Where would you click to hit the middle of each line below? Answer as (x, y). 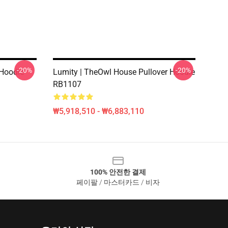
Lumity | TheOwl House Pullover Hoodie (124, 72)
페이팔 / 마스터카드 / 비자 (118, 182)
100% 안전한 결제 (118, 172)
